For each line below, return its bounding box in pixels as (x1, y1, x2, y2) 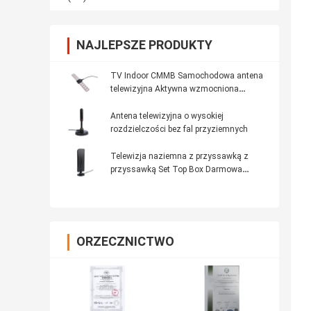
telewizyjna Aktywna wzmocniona (110, 84, 239, 94)
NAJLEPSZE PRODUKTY (76, 37, 212, 53)
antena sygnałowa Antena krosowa (110, 97, 244, 108)
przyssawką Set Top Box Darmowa (110, 165, 242, 175)
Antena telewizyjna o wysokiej (110, 111, 224, 121)
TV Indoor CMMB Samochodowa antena (110, 71, 263, 81)
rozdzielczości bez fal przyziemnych (110, 124, 248, 135)
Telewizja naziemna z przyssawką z (110, 151, 249, 162)
